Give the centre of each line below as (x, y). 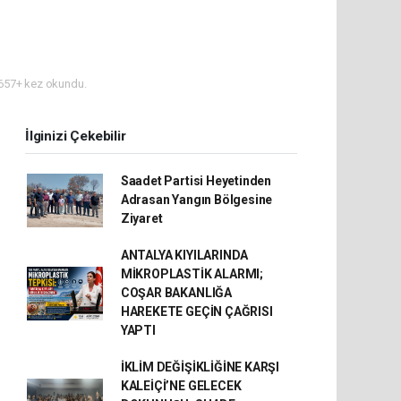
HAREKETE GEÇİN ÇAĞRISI (196, 311)
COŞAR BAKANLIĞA (176, 293)
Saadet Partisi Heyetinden (196, 181)
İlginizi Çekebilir (76, 136)
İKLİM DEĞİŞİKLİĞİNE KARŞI (200, 367)
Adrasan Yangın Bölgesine (196, 200)
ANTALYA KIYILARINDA (184, 255)
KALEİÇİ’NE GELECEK (181, 386)
